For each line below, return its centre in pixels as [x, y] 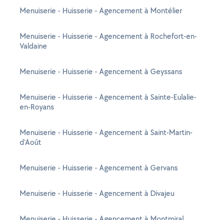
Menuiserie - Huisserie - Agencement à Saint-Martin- [106, 132]
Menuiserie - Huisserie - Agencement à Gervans [99, 168]
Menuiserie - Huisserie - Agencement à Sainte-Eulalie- [108, 97]
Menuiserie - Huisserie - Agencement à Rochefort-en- [108, 36]
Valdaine [33, 46]
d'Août [30, 142]
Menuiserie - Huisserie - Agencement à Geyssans [101, 71]
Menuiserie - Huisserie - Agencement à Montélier [101, 11]
